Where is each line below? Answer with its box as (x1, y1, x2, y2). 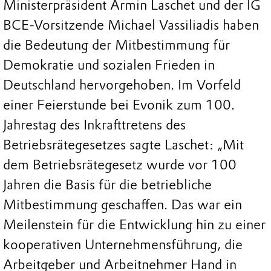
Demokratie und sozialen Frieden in (3, 56, 215, 73)
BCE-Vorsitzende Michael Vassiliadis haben (3, 16, 259, 33)
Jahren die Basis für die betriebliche (3, 176, 212, 193)
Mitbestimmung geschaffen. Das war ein (3, 196, 242, 213)
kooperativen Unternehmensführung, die (3, 236, 243, 253)
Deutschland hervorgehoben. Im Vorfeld (3, 76, 241, 93)
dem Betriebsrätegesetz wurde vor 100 (3, 156, 237, 173)
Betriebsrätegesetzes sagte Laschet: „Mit (3, 136, 244, 153)
